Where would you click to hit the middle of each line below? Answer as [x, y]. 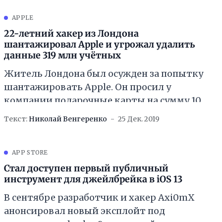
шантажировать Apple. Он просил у [87, 87]
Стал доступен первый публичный [86, 168]
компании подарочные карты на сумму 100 [106, 101]
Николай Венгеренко [68, 119]
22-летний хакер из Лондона [71, 34]
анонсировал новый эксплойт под [84, 211]
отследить [29, 8]
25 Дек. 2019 [139, 119]
